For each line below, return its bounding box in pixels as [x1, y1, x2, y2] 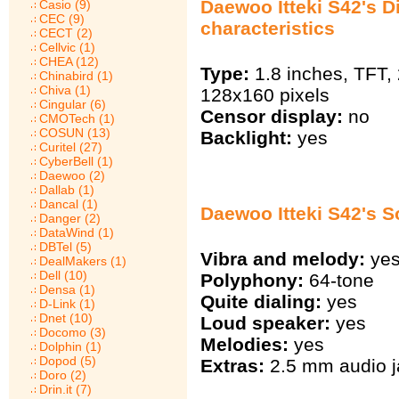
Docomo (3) [39, 325, 106, 339]
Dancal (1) [39, 197, 98, 211]
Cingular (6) [39, 97, 106, 111]
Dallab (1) [39, 183, 94, 197]
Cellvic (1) [39, 40, 95, 54]
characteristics [200, 17, 335, 38]
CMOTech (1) [39, 111, 115, 126]
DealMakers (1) [39, 254, 126, 268]
